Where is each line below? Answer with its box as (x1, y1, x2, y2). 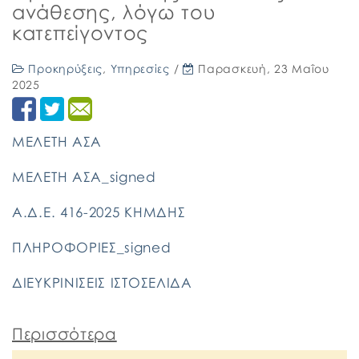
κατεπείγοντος (12, 21, 149, 44)
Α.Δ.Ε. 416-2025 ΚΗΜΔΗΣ (12, 204, 186, 220)
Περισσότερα (12, 324, 117, 343)
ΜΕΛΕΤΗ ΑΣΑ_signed (12, 168, 156, 185)
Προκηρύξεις (28, 62, 103, 75)
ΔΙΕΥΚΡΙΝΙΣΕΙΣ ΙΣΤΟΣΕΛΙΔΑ (12, 274, 192, 291)
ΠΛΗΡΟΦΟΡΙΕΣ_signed (12, 239, 171, 256)
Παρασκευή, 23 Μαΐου (198, 62, 329, 75)
